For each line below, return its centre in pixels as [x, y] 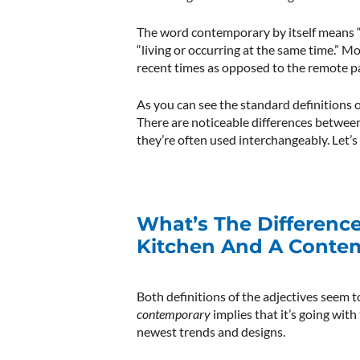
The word [164, 32]
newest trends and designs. [211, 332]
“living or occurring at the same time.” [239, 49]
